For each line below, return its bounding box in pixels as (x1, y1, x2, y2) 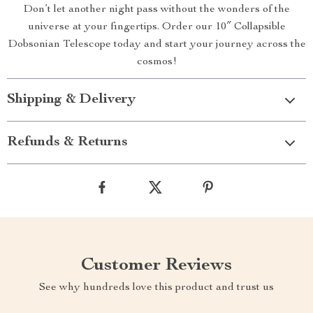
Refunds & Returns (7, 136, 128, 150)
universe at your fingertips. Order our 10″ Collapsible (27, 22, 286, 33)
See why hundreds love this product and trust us (39, 282, 274, 293)
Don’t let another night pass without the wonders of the (23, 4, 290, 15)
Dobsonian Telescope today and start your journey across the (7, 39, 306, 50)
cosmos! (136, 57, 177, 68)
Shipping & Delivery (7, 93, 136, 107)
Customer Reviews (81, 256, 232, 275)
